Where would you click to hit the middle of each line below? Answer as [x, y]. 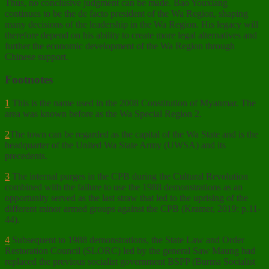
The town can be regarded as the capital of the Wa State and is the [134, 134]
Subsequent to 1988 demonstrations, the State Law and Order [127, 240]
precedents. [26, 156]
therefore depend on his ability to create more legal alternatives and [131, 35]
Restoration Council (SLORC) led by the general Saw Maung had [130, 250]
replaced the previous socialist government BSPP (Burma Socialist [130, 261]
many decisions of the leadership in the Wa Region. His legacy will [131, 24]
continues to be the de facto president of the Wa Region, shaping [126, 13]
